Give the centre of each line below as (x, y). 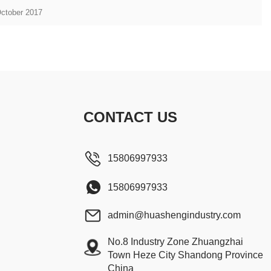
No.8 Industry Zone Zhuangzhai (175, 242)
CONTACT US (130, 117)
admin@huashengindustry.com (174, 215)
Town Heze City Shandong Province (185, 255)
